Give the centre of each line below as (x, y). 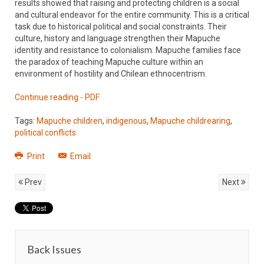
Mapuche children (70, 121)
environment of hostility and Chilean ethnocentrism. (111, 74)
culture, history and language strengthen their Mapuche (118, 38)
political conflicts (45, 133)
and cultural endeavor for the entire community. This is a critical (132, 15)
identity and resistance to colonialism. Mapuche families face (128, 50)
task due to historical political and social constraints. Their (121, 27)
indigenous (126, 121)
